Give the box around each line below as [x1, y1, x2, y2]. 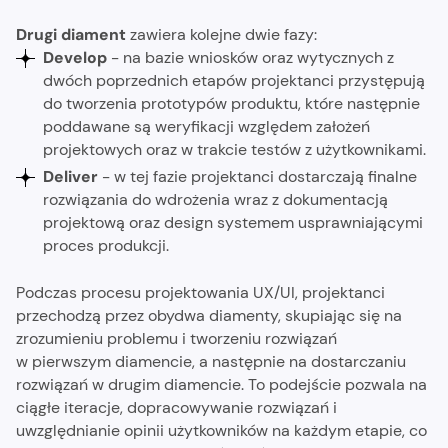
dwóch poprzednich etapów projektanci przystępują [43, 70, 426, 92]
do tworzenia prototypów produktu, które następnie [43, 93, 421, 115]
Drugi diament [15, 24, 130, 46]
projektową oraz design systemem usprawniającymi [43, 212, 424, 234]
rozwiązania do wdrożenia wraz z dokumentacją [43, 189, 389, 211]
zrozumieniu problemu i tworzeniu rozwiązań [15, 327, 337, 349]
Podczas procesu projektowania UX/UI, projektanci [15, 281, 385, 303]
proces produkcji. [43, 235, 170, 257]
